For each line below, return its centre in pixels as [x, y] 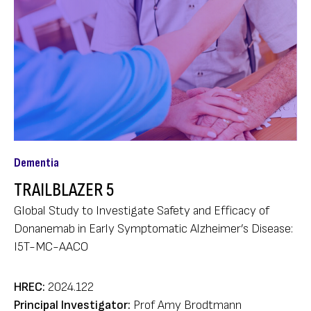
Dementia [36, 163]
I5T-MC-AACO [51, 247]
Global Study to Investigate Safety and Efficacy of [142, 211]
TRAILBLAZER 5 [64, 190]
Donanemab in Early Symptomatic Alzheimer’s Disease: [153, 229]
